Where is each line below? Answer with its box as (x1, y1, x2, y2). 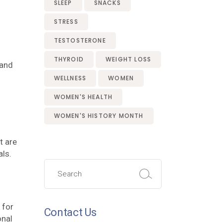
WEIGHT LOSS (105, 55, 152, 63)
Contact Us (44, 206, 97, 219)
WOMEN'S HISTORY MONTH (54, 111, 144, 120)
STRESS (54, 17, 78, 26)
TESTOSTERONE (54, 36, 106, 45)
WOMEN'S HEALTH (54, 93, 113, 101)
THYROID (54, 55, 84, 63)
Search (43, 158, 69, 167)
